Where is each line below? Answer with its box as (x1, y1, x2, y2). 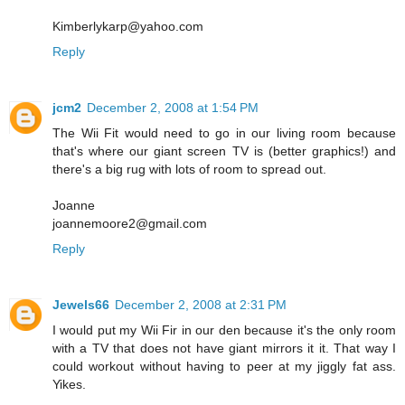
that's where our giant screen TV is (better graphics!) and (52, 143, 396, 158)
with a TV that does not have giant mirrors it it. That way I (52, 340, 396, 355)
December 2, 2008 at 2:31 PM (115, 297, 287, 312)
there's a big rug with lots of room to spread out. (52, 161, 326, 176)
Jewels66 (52, 297, 109, 312)
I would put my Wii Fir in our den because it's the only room (52, 322, 396, 337)
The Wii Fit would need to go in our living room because (52, 125, 396, 140)
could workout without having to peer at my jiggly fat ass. (52, 358, 396, 373)
